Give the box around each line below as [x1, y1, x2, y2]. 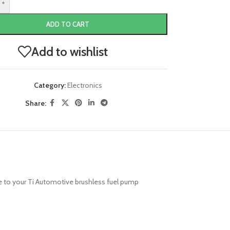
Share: [25, 98, 46, 108]
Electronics [67, 81, 102, 90]
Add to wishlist [31, 44, 108, 59]
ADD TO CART [46, 20, 90, 28]
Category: [33, 81, 66, 90]
